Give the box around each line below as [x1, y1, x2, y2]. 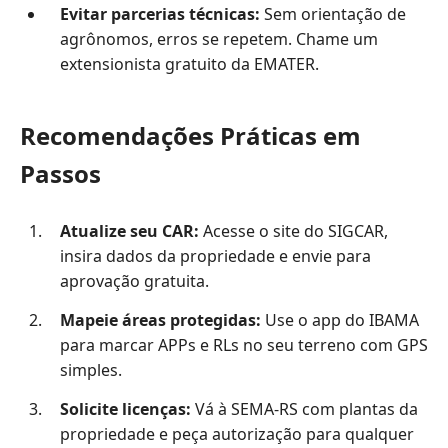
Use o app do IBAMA [260, 309, 419, 332]
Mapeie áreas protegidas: [59, 309, 261, 332]
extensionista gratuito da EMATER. [59, 53, 319, 76]
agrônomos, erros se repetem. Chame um [59, 28, 378, 51]
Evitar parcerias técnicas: [59, 3, 260, 26]
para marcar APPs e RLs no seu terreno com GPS [59, 334, 428, 357]
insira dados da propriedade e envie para [59, 244, 371, 267]
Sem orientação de [259, 3, 406, 26]
